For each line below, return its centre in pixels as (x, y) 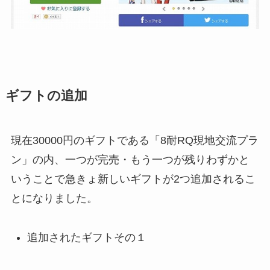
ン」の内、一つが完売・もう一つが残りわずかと (130, 160)
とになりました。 (54, 199)
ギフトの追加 (46, 96)
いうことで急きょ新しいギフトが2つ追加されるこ (133, 179)
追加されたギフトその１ (86, 237)
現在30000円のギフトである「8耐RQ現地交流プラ (134, 141)
